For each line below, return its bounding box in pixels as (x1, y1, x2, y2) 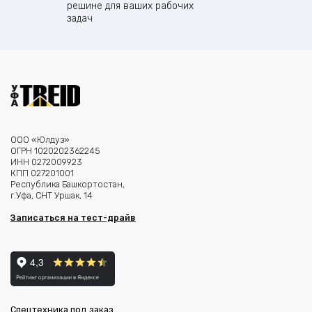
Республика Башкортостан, (10, 178, 125, 189)
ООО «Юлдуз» (10, 134, 70, 145)
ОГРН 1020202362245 (10, 145, 100, 156)
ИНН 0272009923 (10, 156, 82, 167)
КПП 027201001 (10, 167, 74, 178)
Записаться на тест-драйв (10, 212, 136, 223)
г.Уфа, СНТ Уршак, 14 (10, 189, 93, 201)
